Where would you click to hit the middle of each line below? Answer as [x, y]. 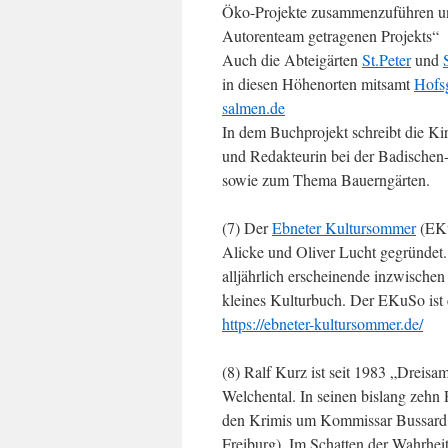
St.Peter [386, 59]
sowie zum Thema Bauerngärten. [326, 179]
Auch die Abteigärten [292, 59]
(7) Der [247, 227]
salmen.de [253, 107]
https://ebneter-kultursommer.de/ [322, 323]
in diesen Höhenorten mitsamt [318, 83]
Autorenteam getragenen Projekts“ [330, 35]
